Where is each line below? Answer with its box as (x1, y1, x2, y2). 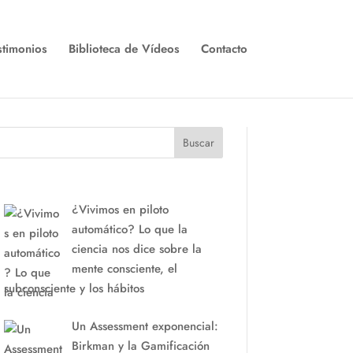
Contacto (200, 40, 247, 58)
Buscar (182, 135, 214, 151)
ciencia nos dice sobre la (71, 240, 202, 258)
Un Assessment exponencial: (71, 317, 218, 335)
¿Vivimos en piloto (71, 201, 169, 218)
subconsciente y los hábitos (3, 280, 144, 297)
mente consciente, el (71, 260, 177, 277)
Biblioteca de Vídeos (68, 40, 180, 58)
